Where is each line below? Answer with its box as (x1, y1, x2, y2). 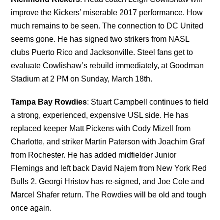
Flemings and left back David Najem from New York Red (11, 164, 207, 172)
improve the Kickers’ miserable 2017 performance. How (11, 8, 203, 17)
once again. (11, 203, 52, 212)
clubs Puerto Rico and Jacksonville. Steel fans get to (11, 48, 193, 56)
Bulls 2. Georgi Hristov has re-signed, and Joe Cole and (11, 177, 205, 186)
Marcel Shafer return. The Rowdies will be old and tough (11, 190, 207, 199)
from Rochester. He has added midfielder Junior (11, 150, 177, 159)
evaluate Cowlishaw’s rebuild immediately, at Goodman (11, 61, 204, 70)
